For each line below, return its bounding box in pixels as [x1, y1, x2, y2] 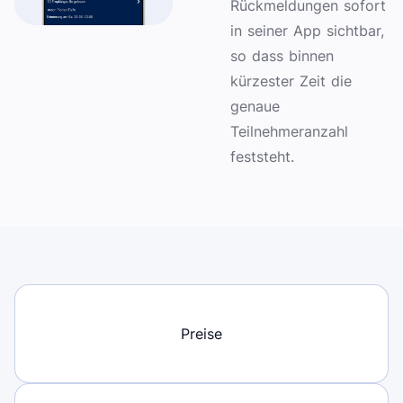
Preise [181, 324, 222, 343]
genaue [230, 96, 280, 115]
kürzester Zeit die [230, 71, 352, 90]
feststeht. [230, 147, 294, 166]
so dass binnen [230, 46, 334, 65]
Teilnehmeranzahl [230, 121, 348, 140]
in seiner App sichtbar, [230, 21, 384, 40]
